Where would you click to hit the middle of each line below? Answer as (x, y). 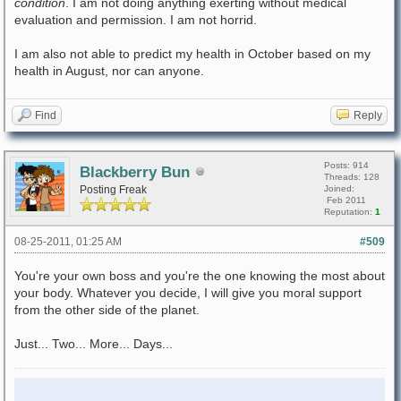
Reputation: (350, 212)
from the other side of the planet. (107, 310)
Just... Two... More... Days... (94, 344)
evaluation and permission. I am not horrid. (136, 20)
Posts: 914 (346, 165)
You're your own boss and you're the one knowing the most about (200, 276)
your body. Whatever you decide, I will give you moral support (188, 293)
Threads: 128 (352, 177)
